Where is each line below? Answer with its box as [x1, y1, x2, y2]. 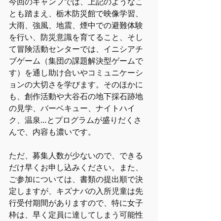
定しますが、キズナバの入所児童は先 [9, 185, 143, 196]
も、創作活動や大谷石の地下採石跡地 [9, 91, 143, 102]
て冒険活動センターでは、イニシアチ [9, 43, 143, 54]
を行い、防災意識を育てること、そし [9, 32, 143, 42]
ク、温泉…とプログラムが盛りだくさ [9, 114, 142, 125]
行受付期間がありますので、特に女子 [9, 197, 143, 208]
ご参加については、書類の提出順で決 [9, 174, 143, 184]
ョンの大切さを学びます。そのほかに [9, 79, 143, 90]
